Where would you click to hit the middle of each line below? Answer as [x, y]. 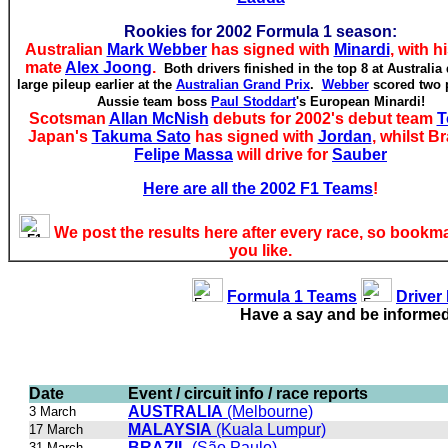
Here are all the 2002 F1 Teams [258, 188]
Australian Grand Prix [242, 84]
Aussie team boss [153, 101]
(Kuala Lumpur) [269, 429]
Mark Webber [156, 49]
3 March [52, 411]
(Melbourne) [268, 411]
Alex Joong [108, 67]
